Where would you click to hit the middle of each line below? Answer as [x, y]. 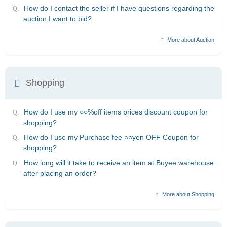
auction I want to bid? [58, 18]
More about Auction [190, 39]
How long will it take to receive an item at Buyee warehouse [119, 163]
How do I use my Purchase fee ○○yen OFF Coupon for [111, 137]
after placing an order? [60, 174]
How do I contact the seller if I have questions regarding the [119, 8]
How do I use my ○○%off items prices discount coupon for [116, 112]
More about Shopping [187, 194]
